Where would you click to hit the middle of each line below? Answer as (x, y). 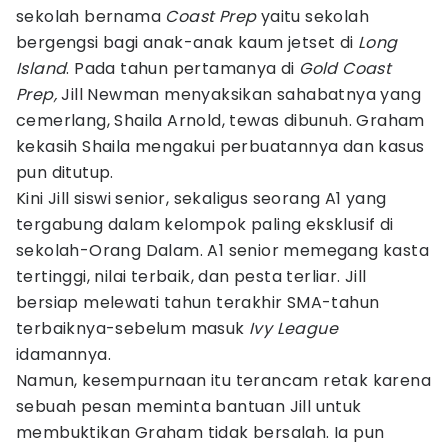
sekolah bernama (91, 16)
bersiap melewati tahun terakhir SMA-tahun (198, 302)
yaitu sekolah (313, 16)
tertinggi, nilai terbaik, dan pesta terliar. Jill (191, 276)
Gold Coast (345, 68)
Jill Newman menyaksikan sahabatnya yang (239, 94)
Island (41, 68)
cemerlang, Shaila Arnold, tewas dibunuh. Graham (220, 120)
